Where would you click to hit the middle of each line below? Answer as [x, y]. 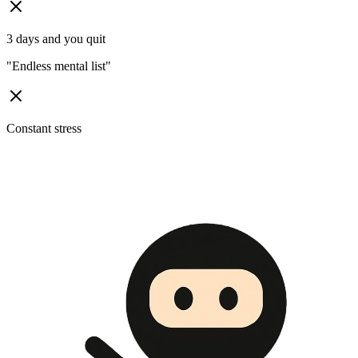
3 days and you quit [56, 39]
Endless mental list [59, 66]
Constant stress [44, 129]
